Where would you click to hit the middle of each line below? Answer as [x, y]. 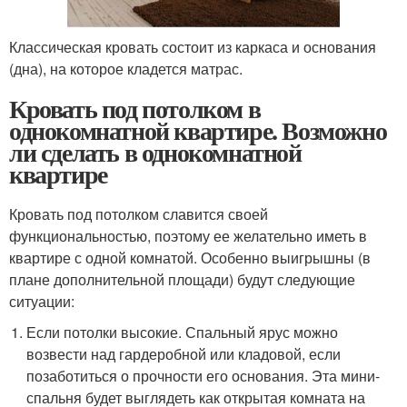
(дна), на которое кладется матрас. [126, 69]
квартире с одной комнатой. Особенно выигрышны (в [190, 258]
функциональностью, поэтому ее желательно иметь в [188, 236]
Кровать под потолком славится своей [139, 214]
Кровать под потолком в [135, 109]
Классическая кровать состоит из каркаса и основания [193, 47]
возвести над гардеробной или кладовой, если [184, 354]
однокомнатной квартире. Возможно [198, 131]
